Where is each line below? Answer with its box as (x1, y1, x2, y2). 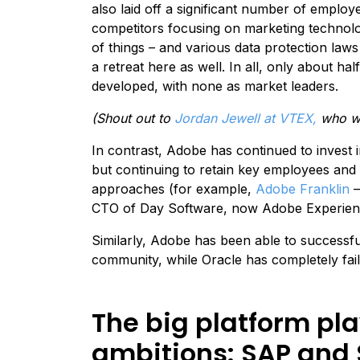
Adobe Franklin (256, 180, 350, 197)
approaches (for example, (92, 180, 256, 197)
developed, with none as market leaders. (92, 77, 338, 94)
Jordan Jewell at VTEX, (174, 109, 317, 126)
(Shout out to (92, 109, 174, 126)
